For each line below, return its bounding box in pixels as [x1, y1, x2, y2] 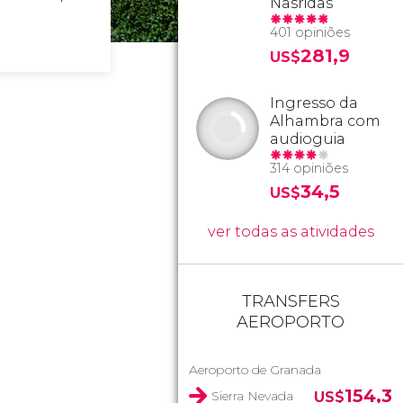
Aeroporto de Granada [189, 362, 321, 378]
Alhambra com [270, 112, 381, 130]
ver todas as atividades [207, 223, 374, 240]
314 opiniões [270, 160, 348, 176]
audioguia [270, 130, 345, 148]
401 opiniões [270, 24, 350, 40]
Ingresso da [270, 94, 358, 112]
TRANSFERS [241, 291, 340, 311]
